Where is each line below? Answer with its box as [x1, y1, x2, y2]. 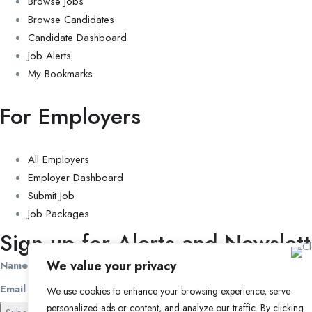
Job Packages [28, 205, 89, 221]
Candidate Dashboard [28, 29, 127, 45]
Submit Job [28, 187, 75, 203]
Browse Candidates [28, 11, 114, 27]
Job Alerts [28, 47, 71, 63]
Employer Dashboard [28, 169, 123, 185]
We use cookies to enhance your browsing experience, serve [47, 284, 290, 298]
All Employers [28, 151, 89, 167]
